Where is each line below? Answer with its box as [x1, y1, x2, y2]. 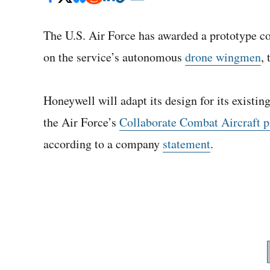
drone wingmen [185, 49, 261, 65]
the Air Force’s [43, 114, 119, 130]
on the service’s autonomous [43, 49, 185, 65]
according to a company [43, 136, 163, 152]
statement [163, 136, 210, 152]
